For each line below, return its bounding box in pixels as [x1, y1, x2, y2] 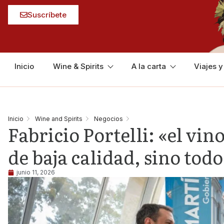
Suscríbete [27, 10, 66, 19]
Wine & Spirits [53, 61, 103, 71]
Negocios [93, 114, 123, 122]
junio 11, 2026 [16, 168, 55, 176]
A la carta [131, 61, 166, 71]
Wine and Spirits [34, 114, 82, 122]
